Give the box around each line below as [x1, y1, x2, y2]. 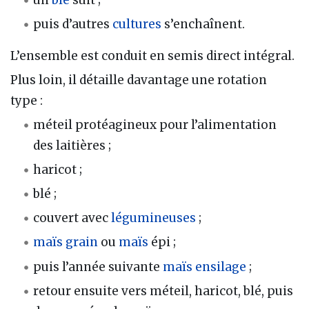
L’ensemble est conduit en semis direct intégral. [10, 48, 295, 63]
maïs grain [33, 235, 99, 250]
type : [10, 92, 43, 108]
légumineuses [111, 210, 197, 226]
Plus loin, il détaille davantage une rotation [10, 72, 267, 88]
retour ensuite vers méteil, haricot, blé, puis [33, 283, 294, 299]
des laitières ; [33, 138, 112, 154]
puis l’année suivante [33, 259, 163, 275]
